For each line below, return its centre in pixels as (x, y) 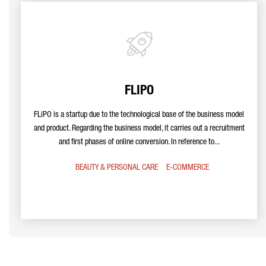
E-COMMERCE (187, 168)
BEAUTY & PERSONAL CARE (116, 168)
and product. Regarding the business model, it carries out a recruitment (139, 129)
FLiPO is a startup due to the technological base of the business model (139, 115)
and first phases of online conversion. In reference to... (139, 142)
